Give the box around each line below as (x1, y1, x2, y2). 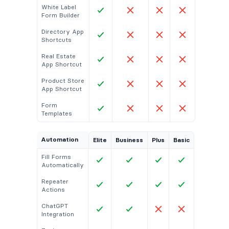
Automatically (41, 161, 84, 169)
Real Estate (41, 52, 76, 60)
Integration (41, 210, 74, 218)
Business (116, 136, 143, 144)
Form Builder (41, 11, 80, 19)
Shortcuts (41, 36, 72, 44)
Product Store (41, 77, 84, 85)
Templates (41, 109, 72, 118)
